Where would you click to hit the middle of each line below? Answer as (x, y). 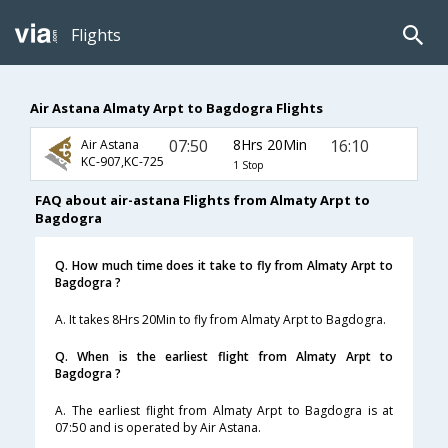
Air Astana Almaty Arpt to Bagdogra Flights (176, 107)
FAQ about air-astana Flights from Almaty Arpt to (202, 200)
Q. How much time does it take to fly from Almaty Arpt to (224, 266)
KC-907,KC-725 (122, 162)
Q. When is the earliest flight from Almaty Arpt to (224, 357)
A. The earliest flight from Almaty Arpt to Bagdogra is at (224, 411)
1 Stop (247, 164)
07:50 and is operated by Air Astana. (158, 428)
